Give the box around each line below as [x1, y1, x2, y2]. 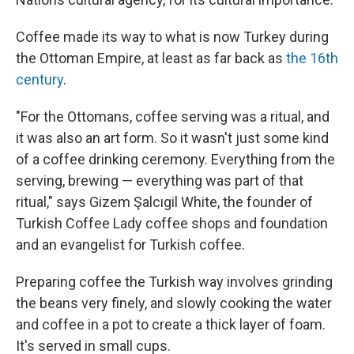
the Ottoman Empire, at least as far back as [16, 50, 286, 66]
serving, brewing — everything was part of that [16, 172, 303, 189]
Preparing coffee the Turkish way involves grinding [16, 273, 333, 290]
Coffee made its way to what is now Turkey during [16, 28, 329, 45]
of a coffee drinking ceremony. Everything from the [16, 151, 335, 168]
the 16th [286, 50, 338, 66]
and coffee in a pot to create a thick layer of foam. [16, 316, 326, 333]
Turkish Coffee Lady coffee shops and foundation [16, 215, 328, 232]
